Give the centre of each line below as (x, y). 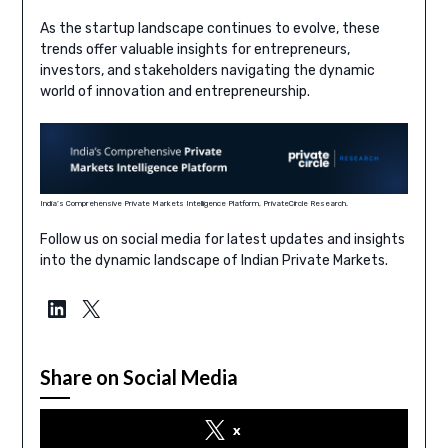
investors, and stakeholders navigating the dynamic (207, 70)
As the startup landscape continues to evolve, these (209, 28)
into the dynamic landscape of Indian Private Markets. (213, 260)
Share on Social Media (138, 376)
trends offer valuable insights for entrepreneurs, (194, 49)
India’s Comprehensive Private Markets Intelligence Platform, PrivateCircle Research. (193, 203)
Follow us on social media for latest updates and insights (222, 239)
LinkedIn (91, 307)
